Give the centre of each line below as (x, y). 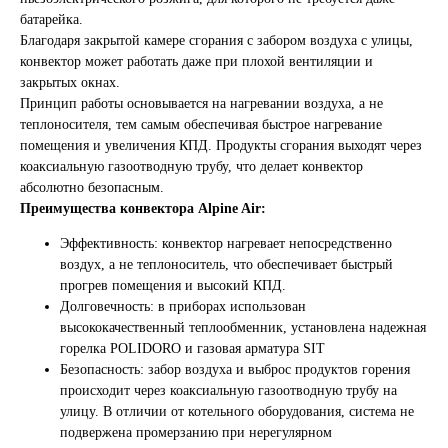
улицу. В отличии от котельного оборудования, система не (237, 411)
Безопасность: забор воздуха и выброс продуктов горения (235, 369)
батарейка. (51, 19)
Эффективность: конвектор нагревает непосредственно (226, 243)
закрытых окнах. (70, 82)
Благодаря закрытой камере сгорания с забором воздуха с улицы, (216, 40)
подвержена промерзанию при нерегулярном (196, 432)
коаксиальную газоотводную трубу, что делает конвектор (191, 166)
